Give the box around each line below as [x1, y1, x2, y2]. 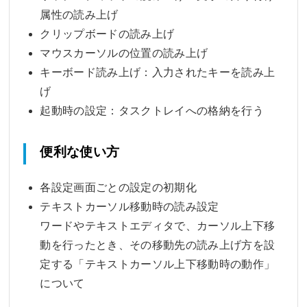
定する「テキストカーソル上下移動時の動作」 [40, 258, 275, 270]
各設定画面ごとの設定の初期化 [40, 181, 197, 193]
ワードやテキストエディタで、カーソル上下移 [40, 219, 275, 232]
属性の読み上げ [40, 8, 119, 21]
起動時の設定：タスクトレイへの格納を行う [40, 104, 264, 116]
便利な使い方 [40, 144, 120, 159]
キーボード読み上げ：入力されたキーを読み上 [40, 66, 275, 78]
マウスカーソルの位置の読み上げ [40, 47, 208, 59]
